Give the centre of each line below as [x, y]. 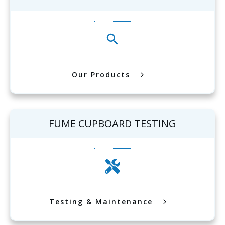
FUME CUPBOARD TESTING [113, 123]
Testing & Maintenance [101, 202]
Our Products [101, 75]
